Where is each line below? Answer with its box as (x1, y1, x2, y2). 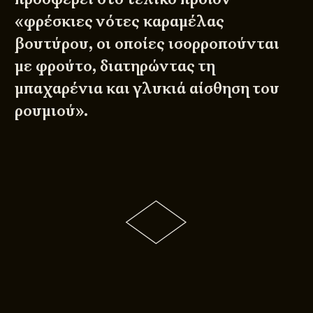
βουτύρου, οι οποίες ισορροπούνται (15, 34, 280, 54)
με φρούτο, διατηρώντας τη (15, 56, 216, 77)
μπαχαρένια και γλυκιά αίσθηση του (15, 78, 280, 99)
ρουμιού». (15, 101, 89, 122)
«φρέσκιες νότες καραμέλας (15, 11, 225, 32)
